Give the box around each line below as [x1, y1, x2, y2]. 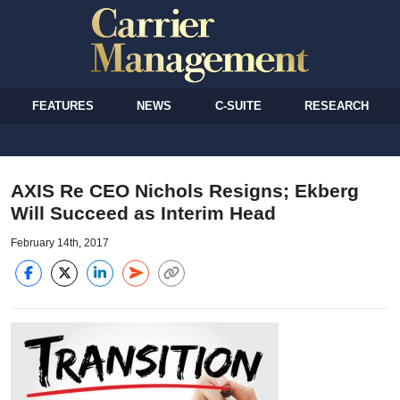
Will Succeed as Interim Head [11, 202, 276, 223]
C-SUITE [214, 98, 262, 112]
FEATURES [32, 98, 95, 112]
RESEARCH [304, 98, 369, 112]
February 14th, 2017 [11, 236, 109, 249]
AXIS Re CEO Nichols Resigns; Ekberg [11, 179, 359, 201]
